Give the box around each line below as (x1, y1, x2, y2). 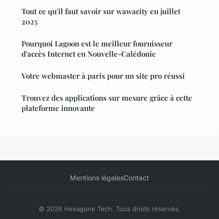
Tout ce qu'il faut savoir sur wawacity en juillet (22, 6, 180, 17)
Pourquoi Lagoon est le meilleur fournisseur (22, 39, 173, 49)
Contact (124, 174, 149, 182)
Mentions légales (70, 174, 124, 182)
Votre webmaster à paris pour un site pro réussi (22, 71, 185, 81)
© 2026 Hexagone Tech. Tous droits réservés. (39, 205, 180, 213)
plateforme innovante (22, 103, 95, 113)
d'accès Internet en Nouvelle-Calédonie (22, 49, 156, 59)
